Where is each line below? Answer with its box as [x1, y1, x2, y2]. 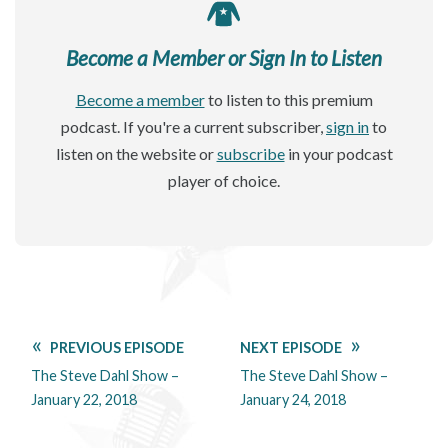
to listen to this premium [204, 90, 373, 110]
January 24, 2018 [240, 391, 346, 409]
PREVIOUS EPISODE [50, 339, 184, 357]
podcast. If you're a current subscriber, [61, 117, 326, 137]
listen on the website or [55, 144, 217, 164]
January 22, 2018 [31, 391, 137, 409]
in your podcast [284, 144, 393, 164]
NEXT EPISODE [240, 339, 342, 357]
